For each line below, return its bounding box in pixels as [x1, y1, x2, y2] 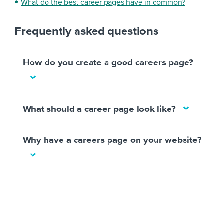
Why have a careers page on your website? [23, 134, 201, 145]
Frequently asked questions [15, 24, 158, 38]
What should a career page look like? [23, 103, 176, 114]
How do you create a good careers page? [23, 57, 193, 68]
